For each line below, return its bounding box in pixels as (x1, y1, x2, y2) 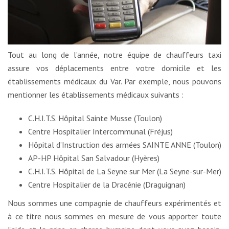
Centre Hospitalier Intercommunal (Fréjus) (28, 126, 173, 136)
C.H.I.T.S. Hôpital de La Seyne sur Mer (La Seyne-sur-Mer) (28, 166, 221, 176)
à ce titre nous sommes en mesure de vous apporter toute (8, 211, 221, 221)
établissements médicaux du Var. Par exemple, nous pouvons (8, 76, 221, 86)
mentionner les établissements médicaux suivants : (8, 89, 184, 100)
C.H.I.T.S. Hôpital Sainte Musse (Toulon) (28, 112, 162, 123)
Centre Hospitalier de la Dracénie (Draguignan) (28, 179, 186, 190)
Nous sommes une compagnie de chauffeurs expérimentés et (8, 197, 221, 208)
